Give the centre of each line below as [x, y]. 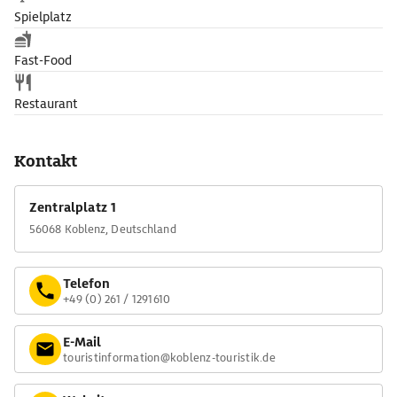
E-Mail [82, 342]
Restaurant [46, 104]
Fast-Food [43, 60]
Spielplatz [43, 17]
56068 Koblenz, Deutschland [103, 229]
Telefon [86, 283]
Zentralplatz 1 [73, 207]
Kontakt [46, 161]
